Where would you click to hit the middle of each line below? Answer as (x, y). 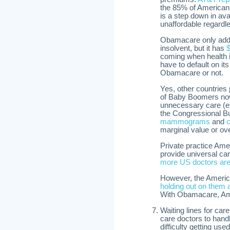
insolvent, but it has (193, 48)
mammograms (185, 122)
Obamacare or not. (192, 73)
